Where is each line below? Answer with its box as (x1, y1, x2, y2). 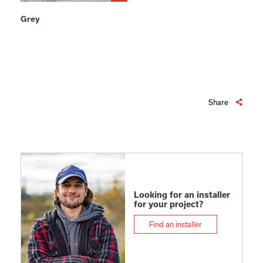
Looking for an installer (133, 190, 230, 200)
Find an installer (149, 220, 202, 228)
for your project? (133, 199, 203, 209)
